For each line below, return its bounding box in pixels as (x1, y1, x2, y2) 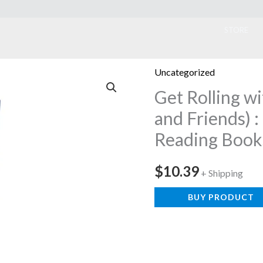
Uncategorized (154, 66, 215, 78)
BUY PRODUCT (188, 192, 255, 203)
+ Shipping (201, 167, 244, 179)
